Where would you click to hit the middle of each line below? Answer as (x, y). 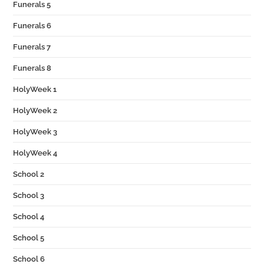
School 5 (29, 238)
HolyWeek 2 (35, 110)
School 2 (29, 174)
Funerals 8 (32, 68)
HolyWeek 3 (35, 132)
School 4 (29, 217)
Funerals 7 (32, 47)
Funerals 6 (32, 26)
